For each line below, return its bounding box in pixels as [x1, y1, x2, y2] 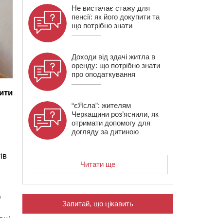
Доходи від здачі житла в [72, 53, 155, 61]
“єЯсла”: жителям [72, 101, 131, 109]
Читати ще [80, 160, 115, 168]
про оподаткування [72, 70, 135, 78]
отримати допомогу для [72, 119, 150, 127]
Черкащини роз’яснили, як [72, 110, 159, 118]
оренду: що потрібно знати [72, 61, 160, 70]
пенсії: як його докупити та [72, 13, 160, 21]
